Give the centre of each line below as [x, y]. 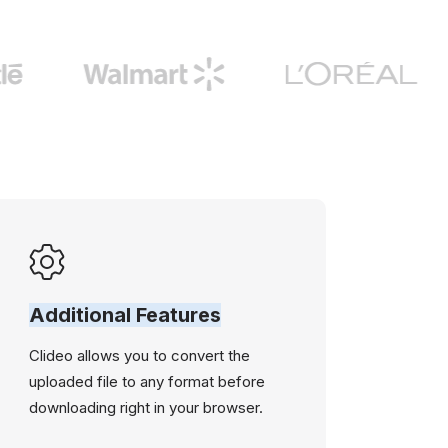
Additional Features [125, 315]
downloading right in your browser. [146, 407]
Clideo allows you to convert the [140, 355]
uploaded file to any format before [147, 381]
